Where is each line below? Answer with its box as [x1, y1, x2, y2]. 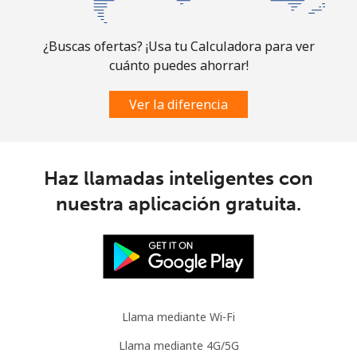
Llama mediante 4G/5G [118, 337, 239, 353]
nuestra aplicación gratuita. [56, 191, 301, 215]
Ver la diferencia [129, 95, 228, 113]
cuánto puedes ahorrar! [108, 56, 249, 74]
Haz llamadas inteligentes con [44, 166, 313, 190]
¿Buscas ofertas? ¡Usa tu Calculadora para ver [42, 37, 315, 55]
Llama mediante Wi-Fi [122, 308, 235, 324]
